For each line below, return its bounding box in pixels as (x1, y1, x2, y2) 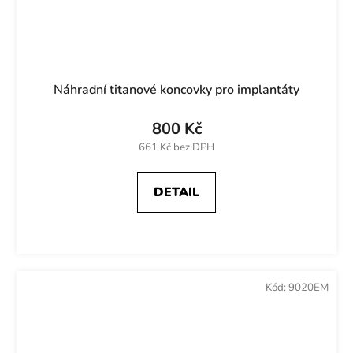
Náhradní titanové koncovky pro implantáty (54, 80, 299, 98)
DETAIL (154, 183, 199, 201)
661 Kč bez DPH (139, 139, 214, 154)
